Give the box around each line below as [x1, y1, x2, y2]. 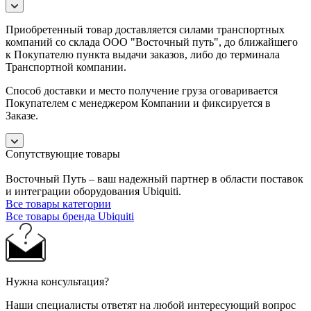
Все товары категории [6, 197, 111, 210]
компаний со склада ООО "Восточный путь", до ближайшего [6, 35, 298, 48]
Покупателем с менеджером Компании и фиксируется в [6, 96, 271, 109]
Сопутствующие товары [6, 147, 120, 160]
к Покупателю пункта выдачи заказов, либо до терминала [6, 48, 280, 60]
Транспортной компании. [6, 60, 129, 73]
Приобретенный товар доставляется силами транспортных [6, 23, 285, 35]
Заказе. [6, 109, 38, 121]
